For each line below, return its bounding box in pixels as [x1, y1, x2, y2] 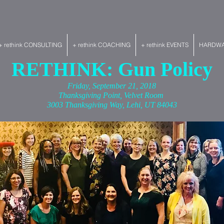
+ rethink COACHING [72, 41, 130, 48]
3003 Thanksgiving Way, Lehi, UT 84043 [46, 100, 177, 109]
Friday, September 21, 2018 [67, 81, 156, 90]
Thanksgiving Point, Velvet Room [58, 91, 165, 99]
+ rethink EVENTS [140, 41, 188, 48]
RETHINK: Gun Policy [11, 58, 212, 80]
